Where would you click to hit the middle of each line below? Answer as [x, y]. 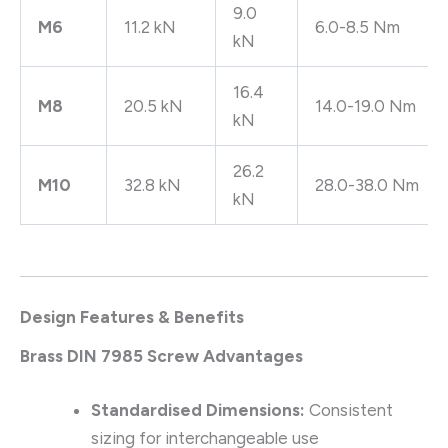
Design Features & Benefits [132, 316]
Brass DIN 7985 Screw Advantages [161, 356]
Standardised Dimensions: [198, 409]
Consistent [349, 409]
